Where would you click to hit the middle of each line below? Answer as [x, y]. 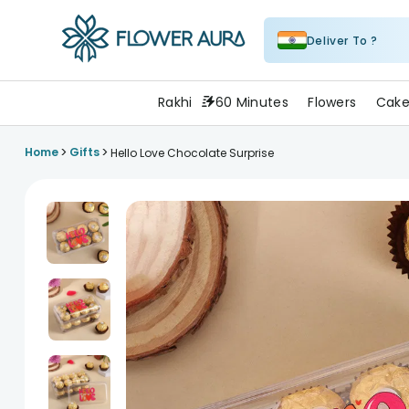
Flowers [332, 102]
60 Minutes [252, 102]
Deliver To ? [342, 40]
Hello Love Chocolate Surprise [192, 152]
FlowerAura [100, 75]
